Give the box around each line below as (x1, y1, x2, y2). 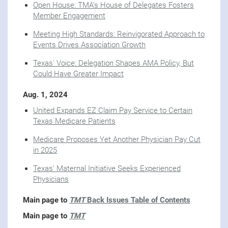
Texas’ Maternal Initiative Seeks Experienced (33, 164, 181, 174)
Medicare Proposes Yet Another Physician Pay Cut (33, 135, 201, 145)
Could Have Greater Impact (33, 69, 124, 79)
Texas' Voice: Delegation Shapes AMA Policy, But (33, 59, 194, 68)
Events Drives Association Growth (33, 40, 146, 50)
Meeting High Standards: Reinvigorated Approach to (33, 30, 205, 39)
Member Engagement (33, 11, 105, 21)
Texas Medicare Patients (33, 117, 116, 126)
